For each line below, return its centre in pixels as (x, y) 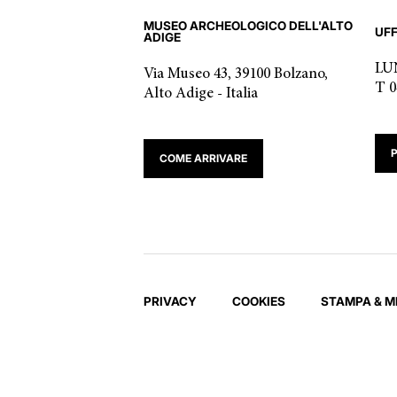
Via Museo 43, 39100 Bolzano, (236, 74)
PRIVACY (170, 301)
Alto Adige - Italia (201, 94)
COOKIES (259, 301)
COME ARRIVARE (203, 158)
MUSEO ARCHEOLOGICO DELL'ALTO (248, 26)
